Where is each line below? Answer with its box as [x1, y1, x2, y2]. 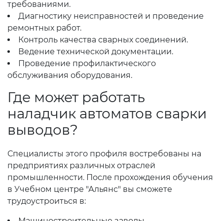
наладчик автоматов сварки [7, 105, 207, 122]
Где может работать [7, 89, 145, 106]
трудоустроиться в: [7, 196, 86, 206]
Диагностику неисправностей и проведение [18, 11, 204, 21]
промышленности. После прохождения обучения [7, 173, 213, 182]
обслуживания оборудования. [7, 71, 132, 80]
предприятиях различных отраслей [7, 161, 155, 170]
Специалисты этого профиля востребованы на [7, 149, 201, 158]
